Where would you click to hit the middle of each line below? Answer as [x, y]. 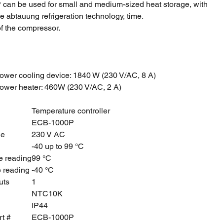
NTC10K [47, 194]
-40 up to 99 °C [58, 146]
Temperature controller [71, 111]
